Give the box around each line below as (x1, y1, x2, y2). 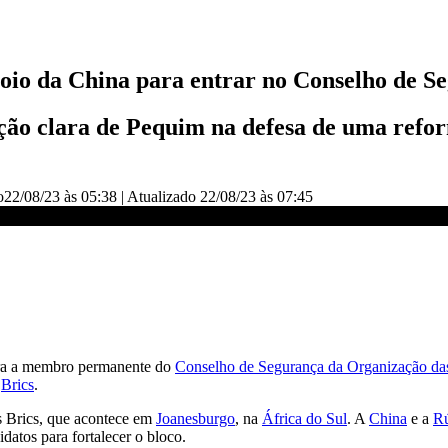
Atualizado (127, 187, 200, 205)
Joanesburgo (156, 409, 235, 427)
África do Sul (262, 409, 347, 427)
